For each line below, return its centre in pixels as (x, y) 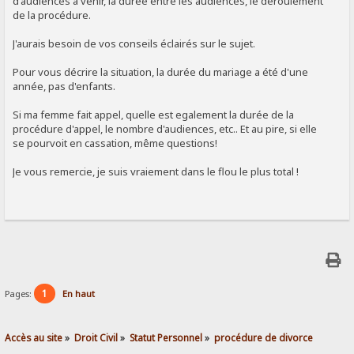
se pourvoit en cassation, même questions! (115, 143)
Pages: (20, 294)
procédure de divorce (264, 337)
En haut (79, 294)
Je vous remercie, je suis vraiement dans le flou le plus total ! (156, 172)
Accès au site (34, 337)
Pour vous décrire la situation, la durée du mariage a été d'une (161, 72)
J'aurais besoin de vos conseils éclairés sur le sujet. (134, 44)
